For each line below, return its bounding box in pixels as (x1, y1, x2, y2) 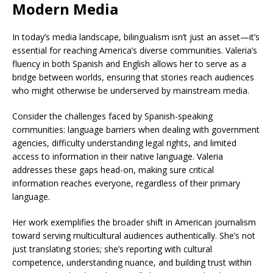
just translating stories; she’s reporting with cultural (12, 243, 212, 255)
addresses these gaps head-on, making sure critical (12, 164, 214, 175)
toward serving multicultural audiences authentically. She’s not (12, 230, 255, 241)
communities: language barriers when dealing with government (12, 124, 260, 135)
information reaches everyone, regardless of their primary (12, 177, 240, 189)
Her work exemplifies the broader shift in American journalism (12, 216, 256, 228)
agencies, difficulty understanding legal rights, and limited (12, 137, 236, 149)
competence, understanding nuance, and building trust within (12, 257, 252, 268)
